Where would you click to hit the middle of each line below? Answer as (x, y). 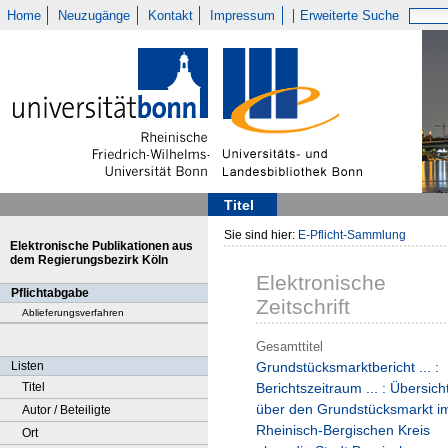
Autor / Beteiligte (66, 410)
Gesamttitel (289, 346)
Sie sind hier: (261, 235)
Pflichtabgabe (50, 293)
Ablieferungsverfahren (73, 312)
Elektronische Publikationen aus (101, 246)
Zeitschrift (303, 307)
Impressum (243, 15)
